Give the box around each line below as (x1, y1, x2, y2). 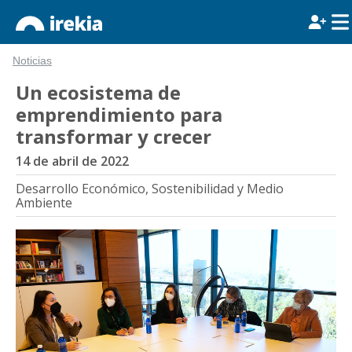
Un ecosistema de (16, 79, 181, 105)
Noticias (13, 55, 52, 67)
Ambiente (16, 194, 72, 211)
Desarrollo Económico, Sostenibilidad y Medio (16, 180, 284, 197)
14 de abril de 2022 (16, 152, 129, 170)
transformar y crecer (16, 123, 211, 149)
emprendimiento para (16, 101, 222, 127)
